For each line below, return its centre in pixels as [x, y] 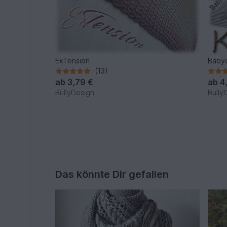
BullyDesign [75, 93]
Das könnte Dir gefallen [112, 175]
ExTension [73, 61]
